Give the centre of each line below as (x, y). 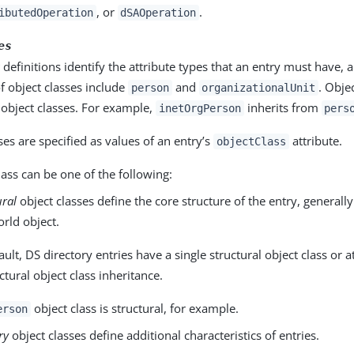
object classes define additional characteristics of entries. (164, 335)
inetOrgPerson (200, 108)
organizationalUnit (259, 87)
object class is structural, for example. (134, 308)
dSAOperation (158, 12)
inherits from (282, 107)
